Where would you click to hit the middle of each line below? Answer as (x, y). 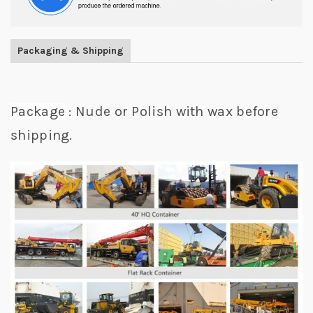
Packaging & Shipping (71, 50)
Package (38, 111)
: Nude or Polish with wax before (172, 111)
